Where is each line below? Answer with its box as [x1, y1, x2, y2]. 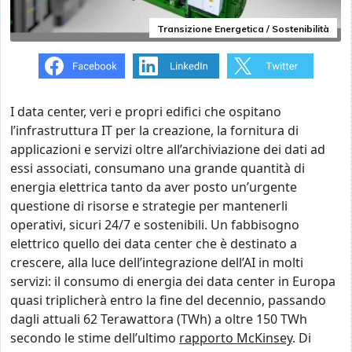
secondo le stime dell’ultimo [10, 329, 176, 346]
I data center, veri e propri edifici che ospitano [10, 103, 281, 120]
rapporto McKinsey [179, 329, 292, 346]
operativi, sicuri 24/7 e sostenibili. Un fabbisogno [10, 216, 299, 233]
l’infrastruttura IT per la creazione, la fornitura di [10, 122, 299, 139]
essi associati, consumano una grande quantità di [10, 159, 305, 177]
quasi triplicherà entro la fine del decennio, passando [10, 291, 326, 309]
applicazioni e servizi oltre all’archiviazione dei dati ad [10, 141, 325, 158]
